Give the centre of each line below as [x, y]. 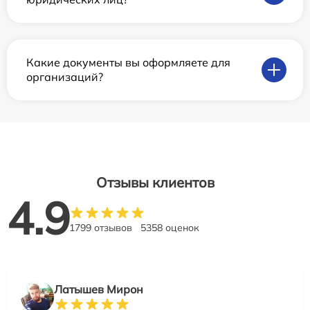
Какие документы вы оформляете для [128, 62]
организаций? [65, 76]
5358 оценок [170, 227]
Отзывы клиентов [155, 182]
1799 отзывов [101, 227]
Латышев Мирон [99, 289]
